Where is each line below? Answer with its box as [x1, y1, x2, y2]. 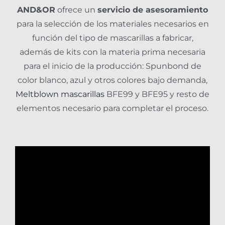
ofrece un [55, 5, 97, 15]
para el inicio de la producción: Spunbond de [24, 61, 201, 71]
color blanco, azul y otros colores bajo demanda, [18, 75, 207, 85]
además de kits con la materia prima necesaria [20, 47, 205, 57]
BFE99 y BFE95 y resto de [104, 89, 209, 99]
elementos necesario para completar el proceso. [17, 103, 208, 114]
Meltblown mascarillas [16, 89, 104, 99]
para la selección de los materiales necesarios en [16, 19, 209, 29]
